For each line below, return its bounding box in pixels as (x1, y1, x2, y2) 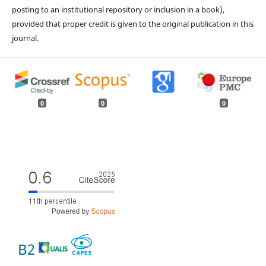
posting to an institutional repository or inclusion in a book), (11, 4, 224, 15)
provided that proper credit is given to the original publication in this (11, 18, 254, 30)
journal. (11, 33, 39, 44)
